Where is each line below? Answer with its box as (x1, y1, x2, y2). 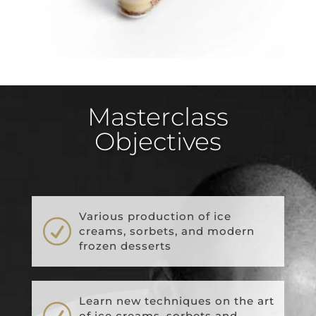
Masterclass (87, 101, 229, 132)
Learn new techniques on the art (78, 294, 274, 308)
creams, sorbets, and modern (78, 224, 255, 238)
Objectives (94, 126, 221, 157)
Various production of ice (78, 209, 231, 224)
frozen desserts (78, 239, 171, 253)
